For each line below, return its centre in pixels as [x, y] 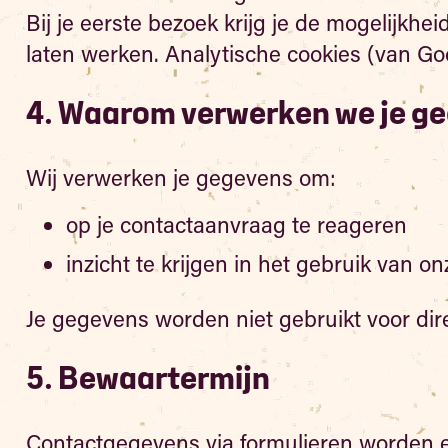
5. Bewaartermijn [147, 380]
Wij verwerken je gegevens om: [180, 177]
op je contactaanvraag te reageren [236, 224]
